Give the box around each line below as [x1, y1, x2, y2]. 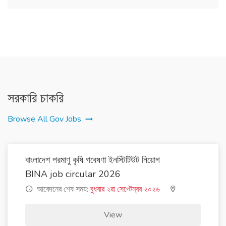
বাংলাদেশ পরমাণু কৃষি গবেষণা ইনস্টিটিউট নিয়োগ [25, 153, 160, 166]
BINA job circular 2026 [25, 167, 121, 180]
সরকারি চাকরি [8, 89, 64, 107]
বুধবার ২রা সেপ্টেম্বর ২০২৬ [90, 183, 160, 195]
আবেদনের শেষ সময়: [35, 183, 90, 195]
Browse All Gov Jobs [8, 113, 81, 125]
